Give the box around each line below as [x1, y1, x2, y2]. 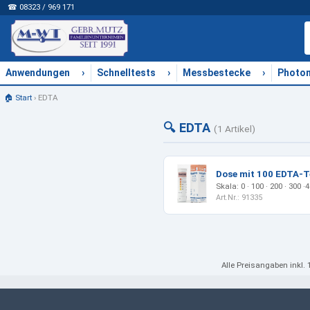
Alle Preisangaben [221, 260, 290, 271]
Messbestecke [183, 66, 250, 78]
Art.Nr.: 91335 [216, 192, 263, 202]
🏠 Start [3, 92, 32, 102]
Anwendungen [6, 66, 70, 78]
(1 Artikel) [214, 122, 255, 134]
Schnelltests [97, 66, 156, 78]
